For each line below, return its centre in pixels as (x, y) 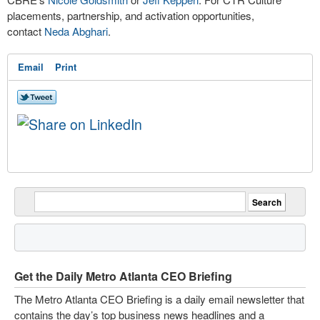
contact (26, 31)
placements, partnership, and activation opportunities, (131, 16)
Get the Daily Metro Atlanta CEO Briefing (123, 276)
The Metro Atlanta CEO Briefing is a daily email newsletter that (159, 299)
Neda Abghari (76, 31)
